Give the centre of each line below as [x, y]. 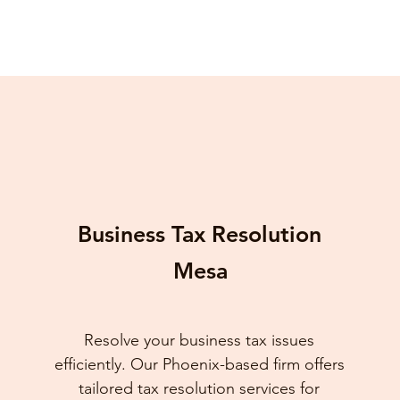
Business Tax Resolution [199, 234]
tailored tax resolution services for [200, 388]
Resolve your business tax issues [200, 340]
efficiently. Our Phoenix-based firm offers [199, 364]
